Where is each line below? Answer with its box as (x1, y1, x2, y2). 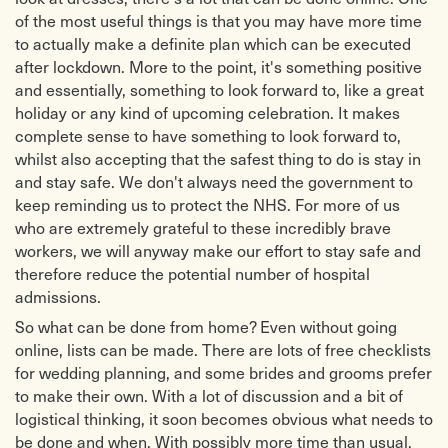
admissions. (15, 285, 101, 307)
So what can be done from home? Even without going (15, 316, 397, 338)
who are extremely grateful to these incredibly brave (15, 216, 391, 238)
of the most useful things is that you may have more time (15, 9, 422, 31)
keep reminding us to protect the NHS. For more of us (15, 193, 400, 215)
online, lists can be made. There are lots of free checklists (15, 339, 431, 361)
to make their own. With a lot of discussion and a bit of (15, 385, 403, 407)
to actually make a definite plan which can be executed (15, 32, 411, 54)
